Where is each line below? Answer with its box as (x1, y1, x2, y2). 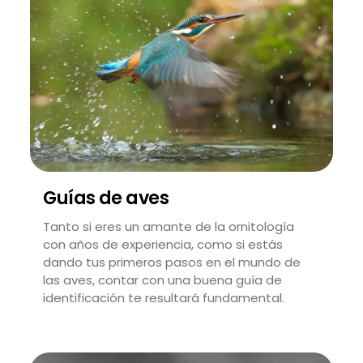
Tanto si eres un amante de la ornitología (43, 218, 295, 235)
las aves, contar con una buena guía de (43, 271, 283, 288)
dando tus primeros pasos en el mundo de (43, 254, 301, 271)
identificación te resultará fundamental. (43, 289, 285, 306)
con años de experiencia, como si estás (43, 236, 284, 253)
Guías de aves (43, 185, 169, 211)
